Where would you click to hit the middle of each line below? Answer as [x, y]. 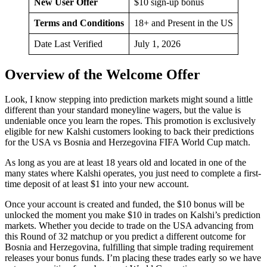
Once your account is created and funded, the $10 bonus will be [125, 204]
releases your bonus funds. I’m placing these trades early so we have [133, 258]
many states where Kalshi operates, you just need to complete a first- [133, 173]
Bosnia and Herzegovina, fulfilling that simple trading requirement [129, 247]
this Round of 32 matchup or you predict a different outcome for [125, 237]
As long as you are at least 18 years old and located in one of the [125, 163]
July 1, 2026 [157, 44]
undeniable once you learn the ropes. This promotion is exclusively [130, 121]
